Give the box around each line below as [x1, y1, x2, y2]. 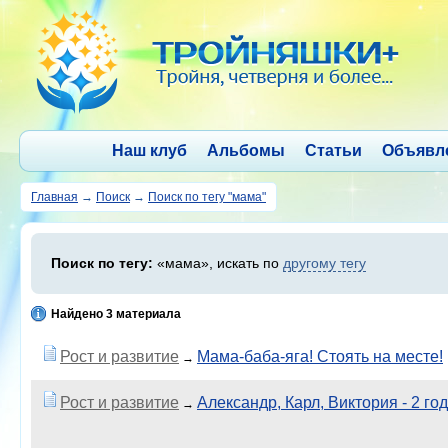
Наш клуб [111, 142, 187, 159]
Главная [31, 190, 78, 204]
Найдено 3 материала [51, 307, 181, 321]
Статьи [304, 142, 362, 159]
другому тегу [283, 255, 366, 271]
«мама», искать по [153, 255, 283, 271]
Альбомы [206, 142, 285, 159]
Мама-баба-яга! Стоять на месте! [197, 348, 443, 365]
